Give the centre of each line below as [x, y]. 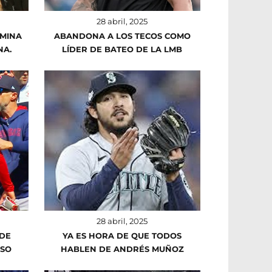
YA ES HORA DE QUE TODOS [122, 235]
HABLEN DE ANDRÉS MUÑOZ [122, 249]
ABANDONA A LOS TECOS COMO [122, 36]
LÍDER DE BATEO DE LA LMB [122, 49]
